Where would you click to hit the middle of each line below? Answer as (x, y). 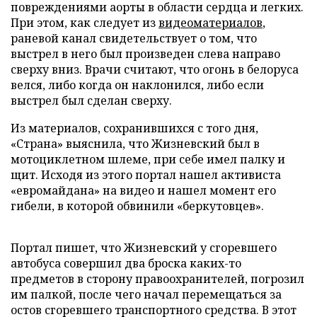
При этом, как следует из (85, 23)
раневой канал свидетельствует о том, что (134, 38)
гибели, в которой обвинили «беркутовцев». (137, 206)
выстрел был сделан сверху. (91, 100)
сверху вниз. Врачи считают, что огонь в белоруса (155, 69)
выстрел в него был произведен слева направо (145, 54)
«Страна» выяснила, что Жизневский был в (135, 144)
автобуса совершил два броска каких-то (126, 263)
